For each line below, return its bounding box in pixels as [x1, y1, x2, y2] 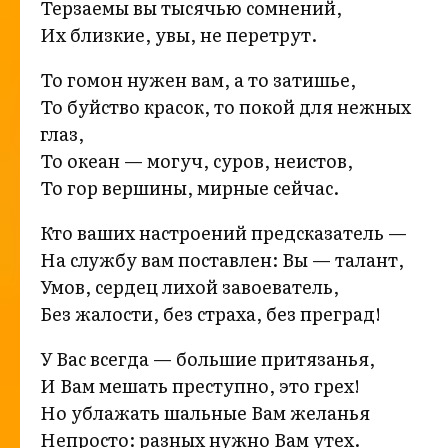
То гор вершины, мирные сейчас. [40, 174, 339, 202]
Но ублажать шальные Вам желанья [40, 399, 370, 427]
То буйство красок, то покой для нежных [40, 93, 415, 121]
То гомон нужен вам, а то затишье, [40, 66, 356, 94]
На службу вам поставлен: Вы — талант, [40, 246, 404, 274]
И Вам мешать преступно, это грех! [40, 372, 360, 400]
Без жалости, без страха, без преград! [40, 300, 381, 328]
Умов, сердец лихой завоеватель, [40, 273, 339, 301]
